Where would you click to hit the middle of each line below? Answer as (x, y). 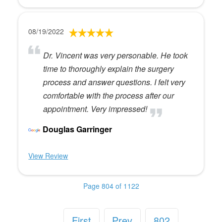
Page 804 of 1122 (111, 186)
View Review (48, 155)
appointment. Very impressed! (95, 109)
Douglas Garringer (78, 129)
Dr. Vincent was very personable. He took (116, 55)
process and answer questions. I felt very (114, 82)
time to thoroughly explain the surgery (109, 68)
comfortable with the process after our (109, 95)
